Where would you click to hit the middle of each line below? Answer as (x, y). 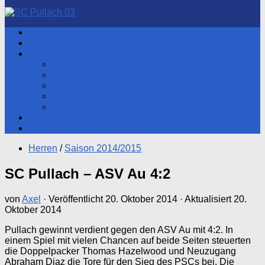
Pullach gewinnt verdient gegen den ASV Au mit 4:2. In (119, 230)
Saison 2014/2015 (103, 148)
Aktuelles (48, 32)
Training (69, 107)
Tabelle (67, 75)
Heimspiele (76, 96)
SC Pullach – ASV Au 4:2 (88, 173)
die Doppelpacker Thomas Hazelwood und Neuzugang (120, 251)
